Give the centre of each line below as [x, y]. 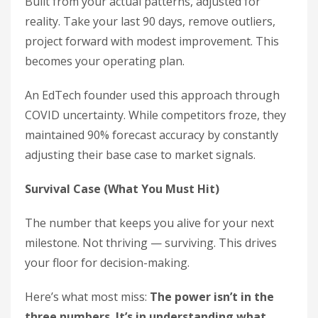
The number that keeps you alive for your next [149, 223]
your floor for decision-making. [107, 263]
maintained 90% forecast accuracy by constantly [152, 135]
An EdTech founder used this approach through [152, 95]
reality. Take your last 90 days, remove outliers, [150, 21]
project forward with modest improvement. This [152, 41]
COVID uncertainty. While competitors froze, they [155, 115]
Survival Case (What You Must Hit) [122, 189]
